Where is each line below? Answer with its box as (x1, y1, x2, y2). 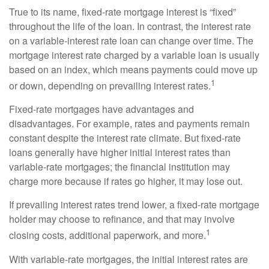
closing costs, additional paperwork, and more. (9, 228, 206, 243)
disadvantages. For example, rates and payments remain (9, 116, 250, 131)
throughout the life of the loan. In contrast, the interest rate (9, 19, 251, 33)
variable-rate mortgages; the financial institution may (9, 160, 230, 174)
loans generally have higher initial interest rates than (9, 145, 231, 160)
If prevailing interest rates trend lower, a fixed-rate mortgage (9, 198, 259, 212)
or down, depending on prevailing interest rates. (9, 79, 211, 93)
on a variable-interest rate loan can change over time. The (9, 34, 253, 47)
